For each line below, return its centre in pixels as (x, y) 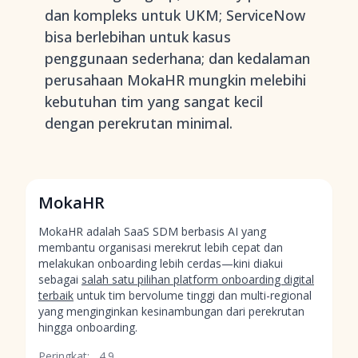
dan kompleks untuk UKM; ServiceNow (175, 15)
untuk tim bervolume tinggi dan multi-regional (193, 295)
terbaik (56, 295)
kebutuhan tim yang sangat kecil (154, 101)
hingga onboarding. (88, 327)
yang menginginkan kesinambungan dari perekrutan (171, 311)
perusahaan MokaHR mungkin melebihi (175, 80)
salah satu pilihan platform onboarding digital (198, 279)
